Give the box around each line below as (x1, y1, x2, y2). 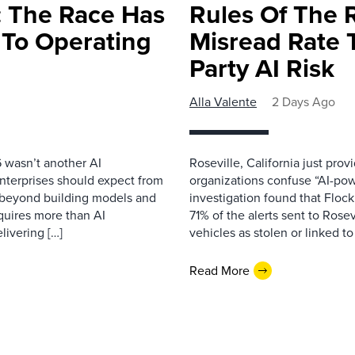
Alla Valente (189, 93, 257, 111)
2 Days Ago (272, 93, 335, 111)
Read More (189, 261, 250, 280)
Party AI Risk (189, 49, 334, 87)
